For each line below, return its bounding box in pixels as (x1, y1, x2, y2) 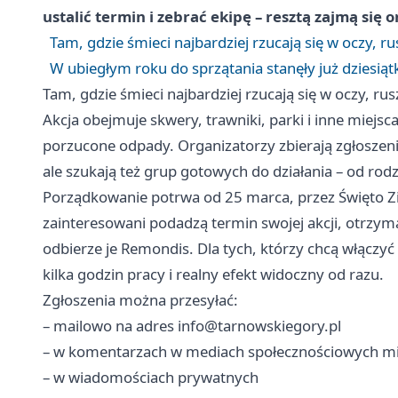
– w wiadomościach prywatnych (43, 367, 259, 388)
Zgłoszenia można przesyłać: (43, 290, 238, 311)
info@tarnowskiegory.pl (178, 315, 341, 337)
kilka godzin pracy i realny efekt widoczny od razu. (43, 264, 384, 285)
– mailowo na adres (43, 315, 178, 337)
